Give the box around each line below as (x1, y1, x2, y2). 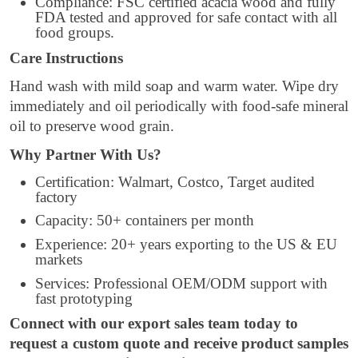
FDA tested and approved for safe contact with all (35, 8, 337, 26)
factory (35, 188, 78, 205)
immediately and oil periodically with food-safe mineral (10, 97, 348, 115)
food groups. (35, 23, 114, 41)
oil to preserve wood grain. (10, 117, 174, 135)
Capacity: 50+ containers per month (35, 212, 254, 229)
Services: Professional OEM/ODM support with (35, 274, 328, 292)
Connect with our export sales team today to (10, 315, 298, 332)
